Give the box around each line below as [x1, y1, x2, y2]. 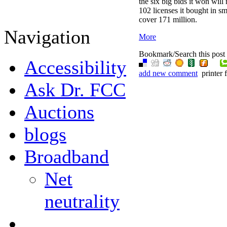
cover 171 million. [139, 15, 197, 24]
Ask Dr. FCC [24, 79, 126, 100]
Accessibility [24, 57, 126, 78]
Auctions [24, 101, 94, 123]
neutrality [45, 191, 120, 212]
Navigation [4, 26, 90, 48]
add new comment [139, 69, 198, 78]
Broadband [24, 146, 109, 167]
